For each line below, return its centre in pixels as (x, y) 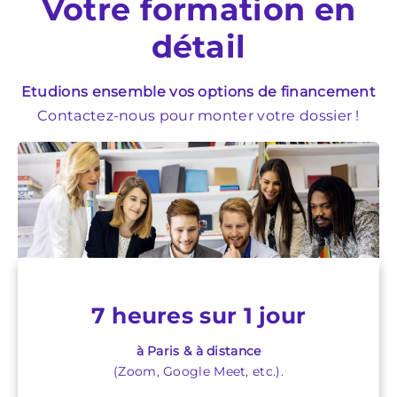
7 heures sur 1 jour (198, 315)
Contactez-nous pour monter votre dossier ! (198, 116)
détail (198, 47)
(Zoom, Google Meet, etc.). (198, 371)
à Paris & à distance (198, 350)
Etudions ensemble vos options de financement (198, 92)
